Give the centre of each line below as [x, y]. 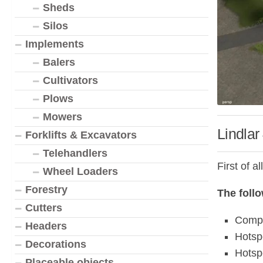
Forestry [46, 190]
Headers [46, 226]
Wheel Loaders [80, 171]
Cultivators [70, 80]
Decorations [56, 244]
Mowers [63, 117]
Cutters [44, 208]
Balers [59, 62]
